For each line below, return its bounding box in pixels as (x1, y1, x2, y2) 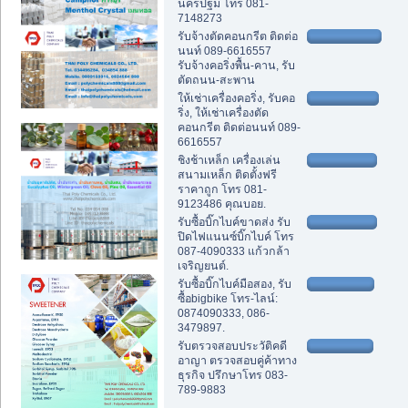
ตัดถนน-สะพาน (177, 73, 255, 87)
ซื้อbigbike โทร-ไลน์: (177, 291, 278, 305)
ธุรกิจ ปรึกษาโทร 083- (177, 368, 288, 382)
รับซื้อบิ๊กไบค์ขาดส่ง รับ (177, 215, 291, 229)
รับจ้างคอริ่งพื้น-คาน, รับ (177, 58, 295, 72)
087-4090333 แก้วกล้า (177, 244, 290, 258)
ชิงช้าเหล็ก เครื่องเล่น (177, 153, 280, 167)
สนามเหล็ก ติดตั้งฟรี (177, 168, 277, 181)
